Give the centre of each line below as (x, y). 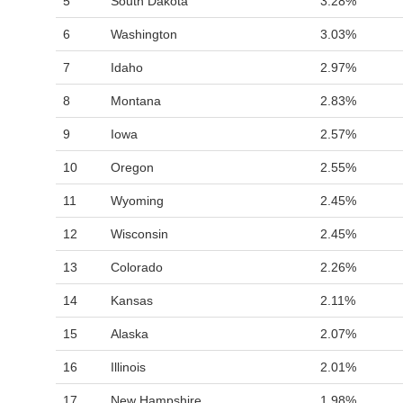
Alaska (130, 334)
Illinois (128, 367)
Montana (136, 101)
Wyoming (137, 201)
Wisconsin (139, 234)
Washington (144, 34)
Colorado (137, 267)
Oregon (132, 167)
